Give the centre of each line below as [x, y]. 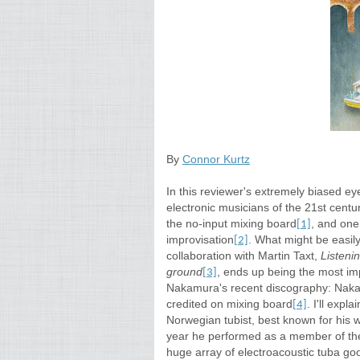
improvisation [200, 239]
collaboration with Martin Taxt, [243, 256]
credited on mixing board [229, 304]
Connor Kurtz [216, 159]
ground [184, 272]
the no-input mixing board [231, 223]
